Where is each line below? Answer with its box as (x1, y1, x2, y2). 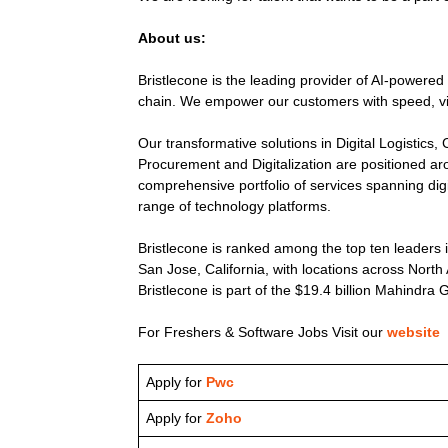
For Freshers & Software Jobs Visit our (138, 324, 383, 341)
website (387, 324, 440, 341)
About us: (138, 30, 206, 47)
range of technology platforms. (138, 198, 331, 215)
